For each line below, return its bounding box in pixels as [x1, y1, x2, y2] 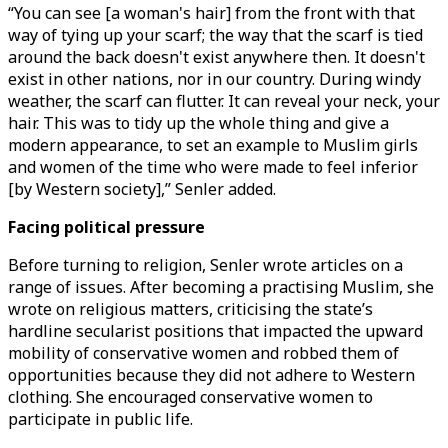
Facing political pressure [8, 216, 205, 238]
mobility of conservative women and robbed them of [8, 342, 399, 364]
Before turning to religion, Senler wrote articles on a [8, 254, 403, 276]
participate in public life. [8, 408, 193, 430]
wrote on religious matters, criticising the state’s [8, 298, 373, 320]
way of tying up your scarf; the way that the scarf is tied [8, 24, 423, 46]
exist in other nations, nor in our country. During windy [8, 68, 421, 90]
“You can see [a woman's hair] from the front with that [8, 2, 415, 24]
